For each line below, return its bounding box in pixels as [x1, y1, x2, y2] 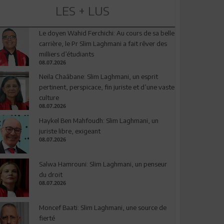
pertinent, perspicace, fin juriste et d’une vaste [38, 83, 174, 91]
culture [38, 93, 59, 102]
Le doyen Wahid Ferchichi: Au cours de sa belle [38, 29, 174, 37]
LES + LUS [55, 3, 110, 18]
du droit [38, 170, 62, 179]
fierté [38, 214, 55, 222]
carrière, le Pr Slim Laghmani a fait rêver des [38, 39, 167, 48]
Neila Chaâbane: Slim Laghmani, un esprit [38, 72, 158, 81]
